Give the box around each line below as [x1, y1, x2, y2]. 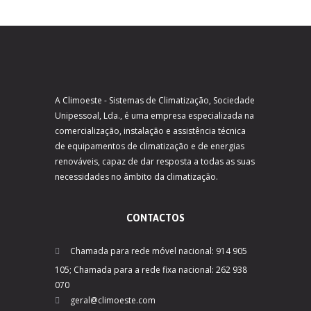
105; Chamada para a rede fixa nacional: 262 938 [55, 264, 247, 276]
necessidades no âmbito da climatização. [55, 171, 218, 183]
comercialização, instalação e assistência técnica [55, 125, 246, 137]
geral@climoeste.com [70, 294, 155, 307]
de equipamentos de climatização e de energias [55, 140, 244, 153]
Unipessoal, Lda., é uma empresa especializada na [55, 110, 254, 122]
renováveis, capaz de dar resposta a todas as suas [55, 155, 255, 168]
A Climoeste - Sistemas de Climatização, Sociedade [55, 94, 255, 107]
